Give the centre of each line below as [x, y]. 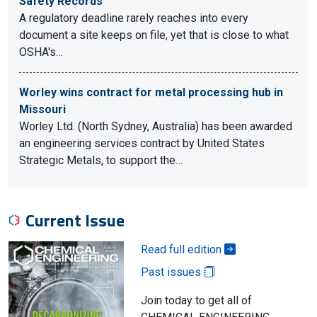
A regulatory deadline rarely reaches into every [134, 18]
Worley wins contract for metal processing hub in [151, 92]
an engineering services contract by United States [142, 143]
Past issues [172, 272]
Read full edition [182, 249]
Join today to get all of [196, 300]
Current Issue [75, 220]
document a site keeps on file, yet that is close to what [154, 35]
